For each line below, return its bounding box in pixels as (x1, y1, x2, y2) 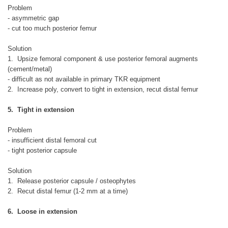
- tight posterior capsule (8, 146, 77, 154)
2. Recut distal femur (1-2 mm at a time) (8, 187, 128, 195)
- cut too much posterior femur (8, 24, 97, 32)
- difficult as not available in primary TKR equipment (8, 75, 160, 83)
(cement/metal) (8, 65, 52, 73)
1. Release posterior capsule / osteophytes (8, 177, 136, 185)
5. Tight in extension (8, 105, 74, 113)
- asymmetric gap (8, 14, 59, 22)
